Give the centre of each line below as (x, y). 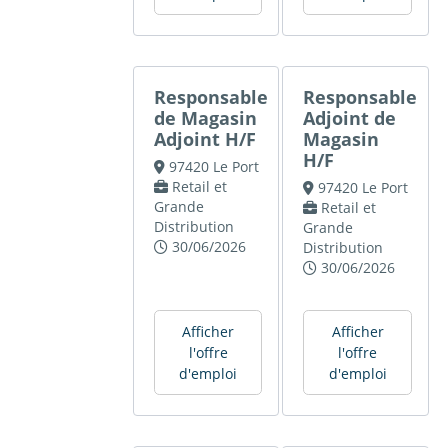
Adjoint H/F (205, 139)
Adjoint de (350, 118)
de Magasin (206, 118)
